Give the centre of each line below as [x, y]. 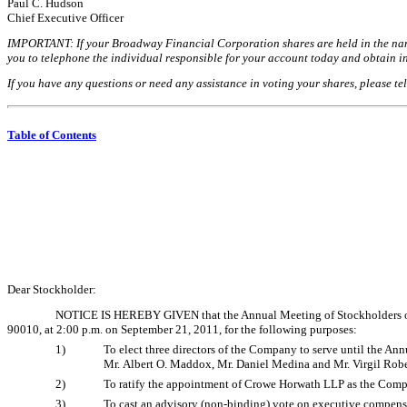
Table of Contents [52, 134]
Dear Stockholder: [52, 290]
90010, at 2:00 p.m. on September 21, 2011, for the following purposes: [182, 330]
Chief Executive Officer [65, 17]
